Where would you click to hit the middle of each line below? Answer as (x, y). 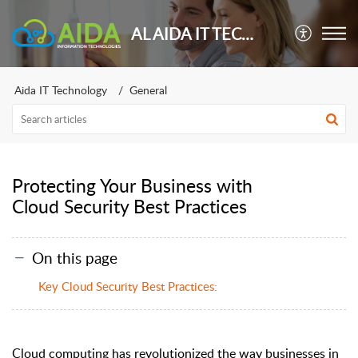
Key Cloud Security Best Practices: (128, 286)
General (148, 90)
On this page (75, 257)
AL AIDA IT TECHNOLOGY (247, 34)
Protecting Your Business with (132, 185)
